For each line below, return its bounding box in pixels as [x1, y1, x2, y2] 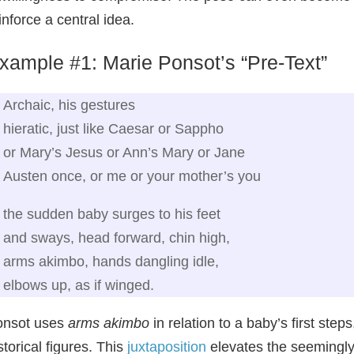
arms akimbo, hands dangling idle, [3, 253, 219, 269]
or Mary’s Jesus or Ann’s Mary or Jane [3, 144, 245, 160]
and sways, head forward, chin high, [3, 229, 230, 246]
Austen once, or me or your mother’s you [3, 168, 261, 184]
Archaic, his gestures [3, 96, 135, 113]
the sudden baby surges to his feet [3, 205, 220, 222]
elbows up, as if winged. [3, 277, 154, 293]
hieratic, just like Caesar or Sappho [3, 120, 224, 137]
